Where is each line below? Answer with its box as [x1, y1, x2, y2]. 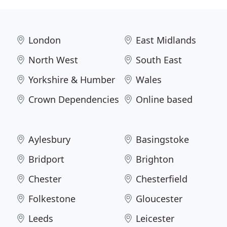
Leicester [136, 212, 175, 224]
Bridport [28, 153, 64, 165]
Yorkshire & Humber [28, 73, 115, 86]
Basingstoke [136, 133, 190, 145]
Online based [136, 93, 193, 105]
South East [136, 54, 182, 66]
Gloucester [136, 193, 183, 205]
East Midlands [136, 34, 197, 46]
